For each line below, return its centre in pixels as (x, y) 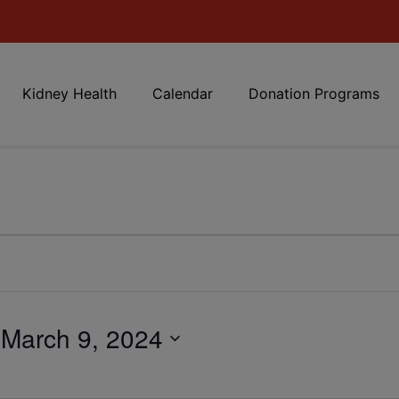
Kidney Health (69, 94)
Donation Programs (313, 94)
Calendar (182, 94)
